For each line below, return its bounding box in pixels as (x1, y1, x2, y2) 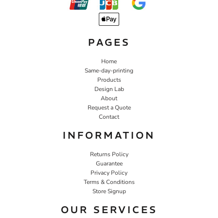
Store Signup (92, 187, 126, 195)
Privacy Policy (91, 168, 127, 177)
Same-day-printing (85, 66, 133, 74)
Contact (99, 112, 119, 121)
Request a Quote (87, 103, 131, 111)
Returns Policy (90, 150, 128, 158)
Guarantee (95, 159, 123, 167)
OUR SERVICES (60, 203, 158, 216)
